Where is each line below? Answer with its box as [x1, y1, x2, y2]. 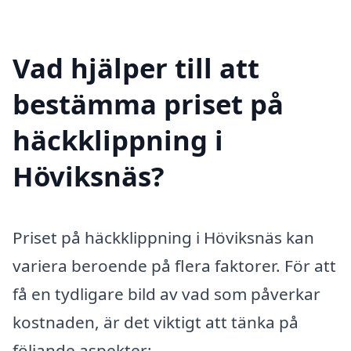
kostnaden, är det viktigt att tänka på [13, 310, 299, 333]
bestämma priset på [13, 85, 284, 122]
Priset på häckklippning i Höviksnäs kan [13, 226, 314, 248]
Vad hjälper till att [13, 49, 259, 86]
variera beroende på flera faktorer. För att [13, 254, 336, 277]
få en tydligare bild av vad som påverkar [13, 282, 320, 305]
